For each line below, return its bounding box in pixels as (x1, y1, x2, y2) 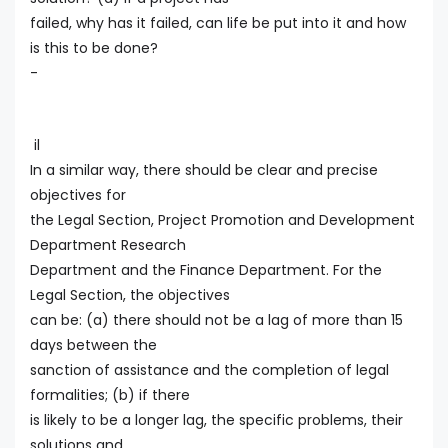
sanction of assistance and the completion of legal (30, 360, 389, 381)
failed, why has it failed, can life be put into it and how (30, 13, 406, 34)
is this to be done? (30, 38, 158, 59)
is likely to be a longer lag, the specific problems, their (30, 410, 403, 431)
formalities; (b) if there (30, 385, 190, 406)
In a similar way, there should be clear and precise (30, 160, 378, 181)
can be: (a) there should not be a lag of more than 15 (30, 310, 403, 331)
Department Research (30, 235, 186, 256)
